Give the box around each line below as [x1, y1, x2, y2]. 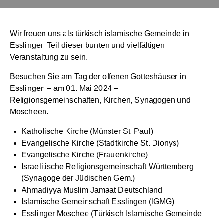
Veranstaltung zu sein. [10, 53, 88, 62]
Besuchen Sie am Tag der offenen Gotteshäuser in [10, 72, 186, 81]
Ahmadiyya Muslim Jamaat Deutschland [22, 186, 163, 195]
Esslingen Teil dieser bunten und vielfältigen [10, 41, 165, 50]
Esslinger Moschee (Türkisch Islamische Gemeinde [22, 209, 202, 218]
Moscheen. [10, 108, 48, 116]
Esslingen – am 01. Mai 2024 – [10, 84, 118, 93]
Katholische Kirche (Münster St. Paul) [22, 127, 153, 136]
